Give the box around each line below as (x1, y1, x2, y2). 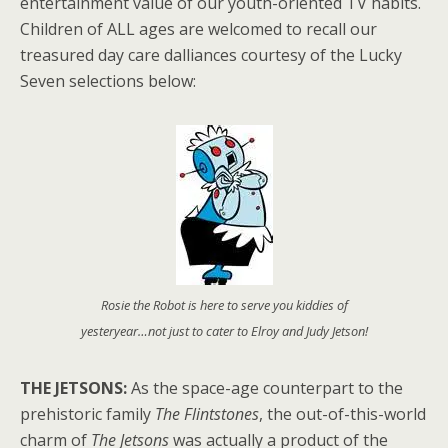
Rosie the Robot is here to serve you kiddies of (100, 296, 348, 314)
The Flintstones (155, 403, 259, 425)
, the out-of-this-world (259, 403, 426, 425)
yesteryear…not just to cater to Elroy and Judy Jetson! (80, 322, 368, 340)
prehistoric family (20, 403, 155, 425)
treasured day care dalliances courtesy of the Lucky (20, 44, 402, 66)
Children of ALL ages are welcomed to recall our (20, 18, 377, 40)
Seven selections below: (20, 70, 196, 92)
